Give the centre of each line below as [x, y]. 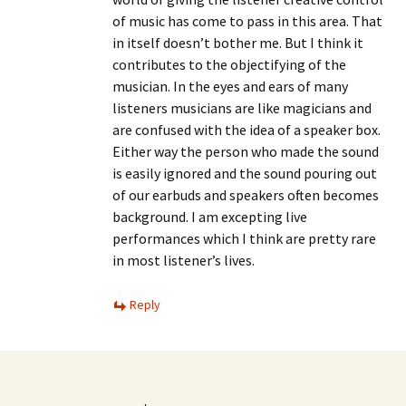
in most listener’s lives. [184, 260]
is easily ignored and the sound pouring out [245, 173]
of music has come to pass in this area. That [247, 20]
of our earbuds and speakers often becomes [246, 194]
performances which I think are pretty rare [244, 238]
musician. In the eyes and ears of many [230, 86]
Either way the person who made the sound [246, 151]
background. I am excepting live [210, 216]
